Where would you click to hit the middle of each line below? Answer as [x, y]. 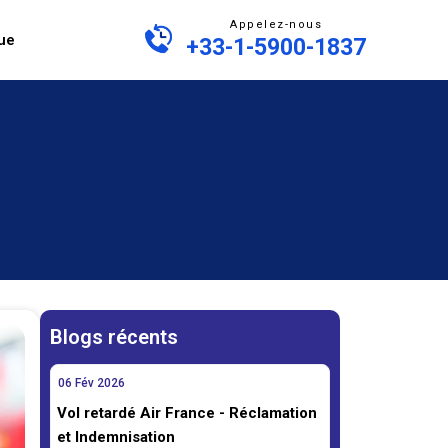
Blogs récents [114, 337]
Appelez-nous [276, 24]
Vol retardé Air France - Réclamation [187, 413]
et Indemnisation [116, 437]
